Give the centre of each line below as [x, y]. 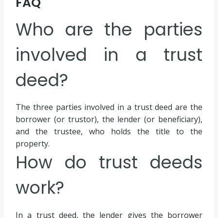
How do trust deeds [109, 163]
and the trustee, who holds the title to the [109, 132]
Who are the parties [109, 29]
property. [33, 144]
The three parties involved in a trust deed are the [109, 107]
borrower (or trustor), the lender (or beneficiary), [109, 119]
